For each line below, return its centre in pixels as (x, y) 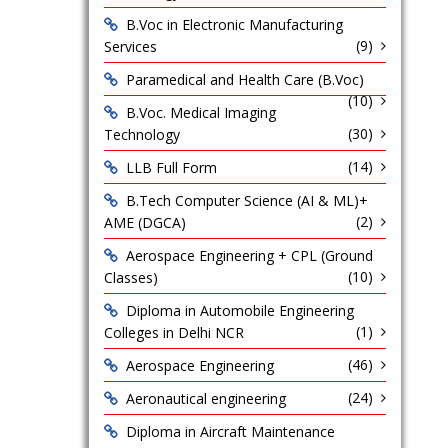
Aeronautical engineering (205, 398)
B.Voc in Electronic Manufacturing (234, 24)
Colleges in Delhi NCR (173, 332)
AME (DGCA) (144, 222)
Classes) (130, 277)
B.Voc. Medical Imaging (200, 112)
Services (130, 46)
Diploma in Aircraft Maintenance (230, 431)
